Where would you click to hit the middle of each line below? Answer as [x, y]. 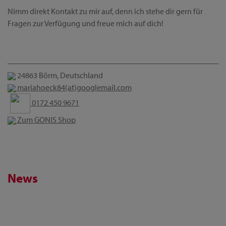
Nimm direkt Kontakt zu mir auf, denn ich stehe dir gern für [105, 11]
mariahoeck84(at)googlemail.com [74, 88]
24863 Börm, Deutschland [59, 75]
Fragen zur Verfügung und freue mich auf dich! [86, 23]
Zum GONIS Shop [46, 120]
